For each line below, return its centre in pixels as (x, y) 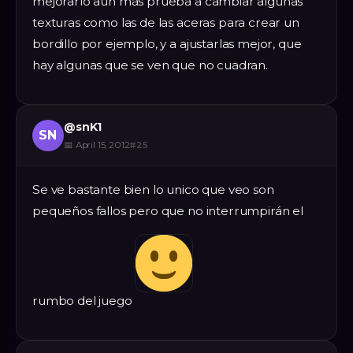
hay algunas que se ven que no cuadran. (150, 65)
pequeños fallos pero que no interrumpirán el (168, 210)
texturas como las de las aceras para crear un (166, 22)
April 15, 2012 (102, 145)
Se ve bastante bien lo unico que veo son (153, 189)
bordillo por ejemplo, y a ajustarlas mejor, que (167, 43)
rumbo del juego (84, 300)
